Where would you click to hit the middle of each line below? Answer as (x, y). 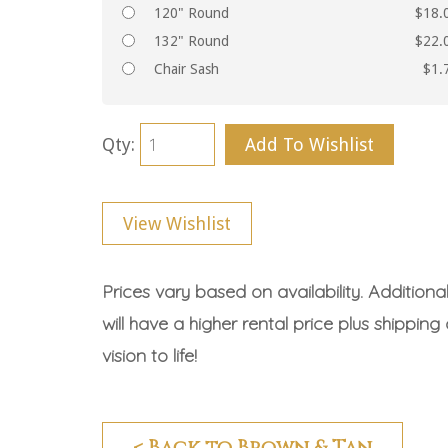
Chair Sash (186, 68)
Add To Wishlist (309, 144)
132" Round (191, 40)
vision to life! (149, 355)
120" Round (191, 12)
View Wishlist (177, 223)
